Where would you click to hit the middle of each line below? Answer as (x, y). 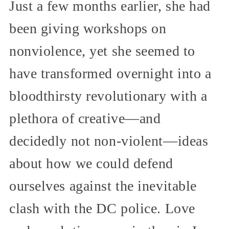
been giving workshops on (88, 29)
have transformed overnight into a (110, 74)
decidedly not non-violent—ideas (109, 141)
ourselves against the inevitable (103, 186)
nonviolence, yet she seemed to (102, 51)
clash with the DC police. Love (102, 209)
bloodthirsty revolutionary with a (108, 96)
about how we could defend (91, 164)
